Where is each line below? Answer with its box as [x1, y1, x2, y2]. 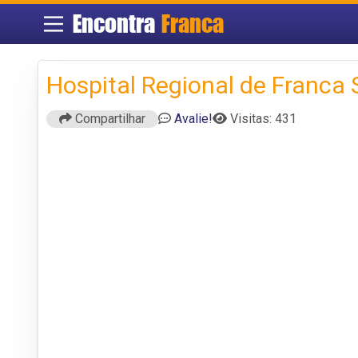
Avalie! [174, 110, 213, 126]
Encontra [72, 9, 161, 38]
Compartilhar [72, 110, 145, 126]
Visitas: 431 [230, 110, 296, 126]
